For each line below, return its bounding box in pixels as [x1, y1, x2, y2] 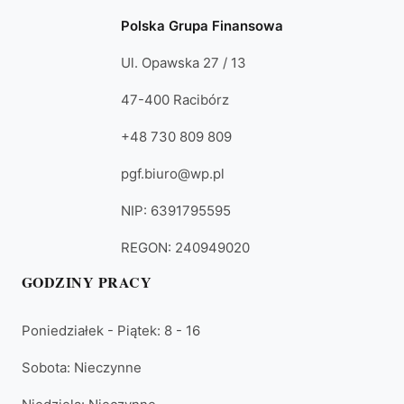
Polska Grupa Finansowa [121, 17, 283, 35]
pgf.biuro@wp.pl [121, 165, 225, 183]
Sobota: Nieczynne [22, 359, 142, 377]
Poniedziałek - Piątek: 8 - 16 [22, 322, 200, 340]
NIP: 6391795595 [121, 202, 231, 220]
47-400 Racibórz [121, 91, 229, 109]
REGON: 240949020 [121, 239, 250, 257]
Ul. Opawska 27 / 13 [121, 54, 246, 72]
